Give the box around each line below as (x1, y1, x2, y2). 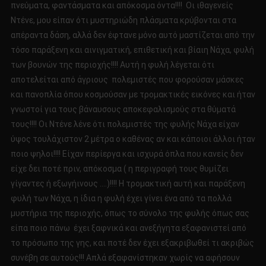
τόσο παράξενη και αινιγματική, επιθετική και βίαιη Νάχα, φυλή (10, 45, 254, 55)
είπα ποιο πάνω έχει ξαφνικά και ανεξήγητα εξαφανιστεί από (10, 223, 246, 233)
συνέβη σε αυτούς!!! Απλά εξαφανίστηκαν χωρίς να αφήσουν (10, 253, 240, 263)
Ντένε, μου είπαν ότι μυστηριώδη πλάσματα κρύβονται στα (10, 15, 236, 26)
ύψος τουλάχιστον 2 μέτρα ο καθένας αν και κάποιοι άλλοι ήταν (10, 134, 255, 144)
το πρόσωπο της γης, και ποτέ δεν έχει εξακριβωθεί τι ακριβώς (10, 238, 254, 248)
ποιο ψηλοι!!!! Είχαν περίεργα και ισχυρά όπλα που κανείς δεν (10, 149, 243, 159)
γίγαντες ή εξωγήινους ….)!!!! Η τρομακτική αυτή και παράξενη (10, 179, 245, 189)
